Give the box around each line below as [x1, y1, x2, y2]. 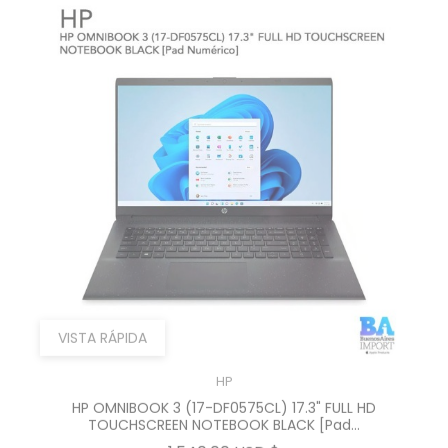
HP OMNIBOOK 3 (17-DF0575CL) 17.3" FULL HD [72, 391, 376, 411]
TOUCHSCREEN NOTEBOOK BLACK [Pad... [88, 408, 360, 428]
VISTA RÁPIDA [58, 321, 147, 341]
